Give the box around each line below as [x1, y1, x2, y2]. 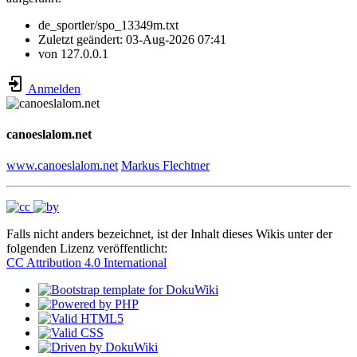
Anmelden [25, 81, 80, 96]
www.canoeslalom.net [6, 159, 118, 173]
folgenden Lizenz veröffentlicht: [6, 241, 167, 256]
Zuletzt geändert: [38, 32, 126, 46]
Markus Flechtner [121, 159, 210, 173]
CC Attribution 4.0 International [6, 256, 167, 270]
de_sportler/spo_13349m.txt [38, 18, 178, 32]
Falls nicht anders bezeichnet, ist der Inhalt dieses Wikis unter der [6, 227, 332, 241]
